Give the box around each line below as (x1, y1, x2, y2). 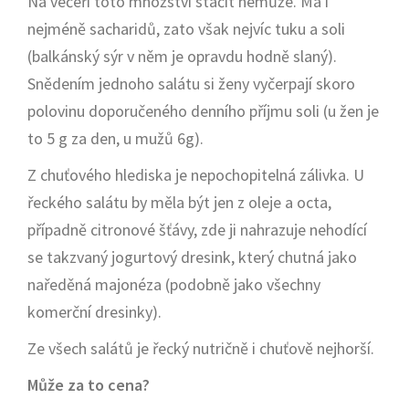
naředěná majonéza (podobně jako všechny (27, 274, 320, 295)
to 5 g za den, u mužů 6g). (27, 128, 204, 149)
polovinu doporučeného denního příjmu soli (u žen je (27, 100, 379, 121)
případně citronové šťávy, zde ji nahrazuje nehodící (27, 219, 367, 240)
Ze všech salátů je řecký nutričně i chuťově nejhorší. (27, 338, 374, 359)
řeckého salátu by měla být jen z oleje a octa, (27, 192, 331, 213)
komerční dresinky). (27, 301, 162, 322)
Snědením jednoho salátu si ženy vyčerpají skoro (27, 73, 355, 94)
